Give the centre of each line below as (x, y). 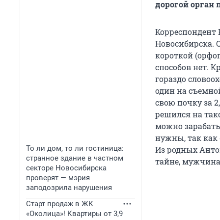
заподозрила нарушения (69, 188)
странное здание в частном (75, 158)
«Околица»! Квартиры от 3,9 (74, 214)
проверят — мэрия (58, 178)
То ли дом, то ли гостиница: (75, 148)
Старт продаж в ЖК (60, 204)
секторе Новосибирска (66, 168)
